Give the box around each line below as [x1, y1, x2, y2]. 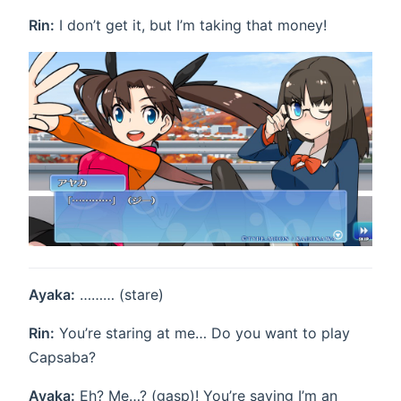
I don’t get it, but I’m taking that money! [55, 15, 327, 34]
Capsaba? [29, 348, 96, 367]
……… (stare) [75, 286, 164, 304]
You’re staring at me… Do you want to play [55, 324, 350, 343]
